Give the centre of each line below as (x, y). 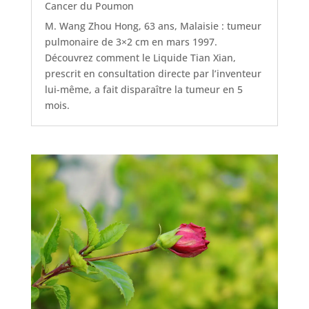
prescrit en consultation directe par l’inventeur (153, 73)
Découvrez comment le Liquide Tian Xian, (140, 57)
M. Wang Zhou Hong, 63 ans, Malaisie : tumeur (153, 26)
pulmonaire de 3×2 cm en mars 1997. (131, 41)
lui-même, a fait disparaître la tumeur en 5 (143, 89)
